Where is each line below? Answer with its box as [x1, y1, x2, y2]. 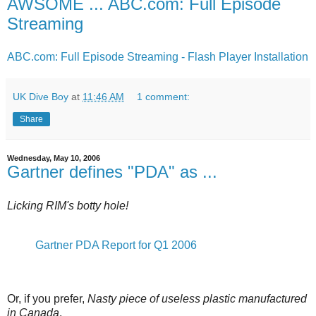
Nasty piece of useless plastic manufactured [87, 292, 307, 305]
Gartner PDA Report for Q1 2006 [35, 238, 197, 251]
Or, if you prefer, [7, 292, 87, 305]
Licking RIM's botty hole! [7, 200, 128, 212]
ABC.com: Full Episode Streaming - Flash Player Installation [7, 51, 308, 63]
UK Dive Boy [13, 91, 68, 103]
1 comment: [137, 91, 190, 103]
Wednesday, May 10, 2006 [7, 154, 100, 163]
